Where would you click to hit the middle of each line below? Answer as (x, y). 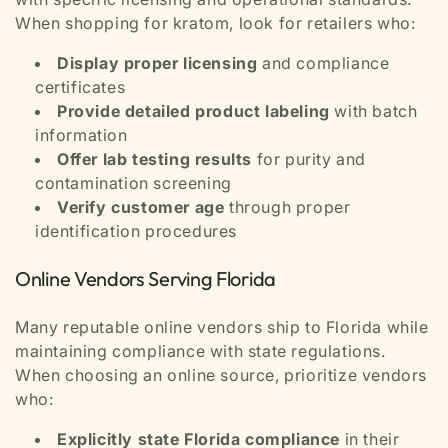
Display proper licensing (157, 63)
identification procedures (136, 231)
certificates (80, 87)
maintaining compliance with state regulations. (200, 351)
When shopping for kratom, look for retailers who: (215, 23)
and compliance (323, 63)
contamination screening (133, 183)
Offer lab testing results (154, 159)
